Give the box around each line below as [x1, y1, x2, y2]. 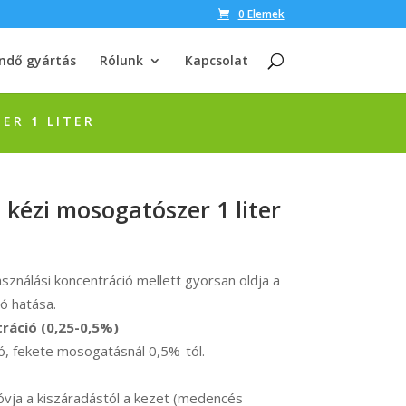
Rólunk [99, 52, 143, 69]
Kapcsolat [184, 52, 248, 69]
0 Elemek [237, 6, 285, 22]
